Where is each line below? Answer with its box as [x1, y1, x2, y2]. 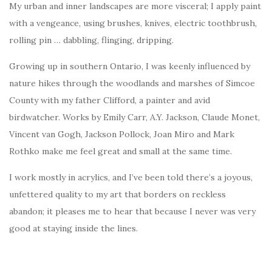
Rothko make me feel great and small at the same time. [9, 146, 232, 157]
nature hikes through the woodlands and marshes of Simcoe [9, 78, 255, 89]
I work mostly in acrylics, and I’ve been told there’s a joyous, [9, 172, 253, 183]
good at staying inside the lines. [9, 223, 138, 234]
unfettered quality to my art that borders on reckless [9, 189, 226, 200]
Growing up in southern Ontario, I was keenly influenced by [9, 61, 250, 72]
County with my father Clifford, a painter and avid [9, 95, 210, 106]
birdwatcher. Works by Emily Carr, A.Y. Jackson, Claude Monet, [9, 112, 260, 123]
